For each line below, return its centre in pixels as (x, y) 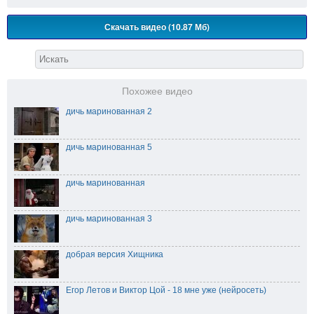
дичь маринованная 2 (109, 112)
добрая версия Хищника (115, 255)
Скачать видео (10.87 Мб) (157, 27)
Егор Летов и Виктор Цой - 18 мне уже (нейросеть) (166, 291)
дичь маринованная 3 (109, 219)
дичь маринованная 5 (109, 148)
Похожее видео (157, 92)
